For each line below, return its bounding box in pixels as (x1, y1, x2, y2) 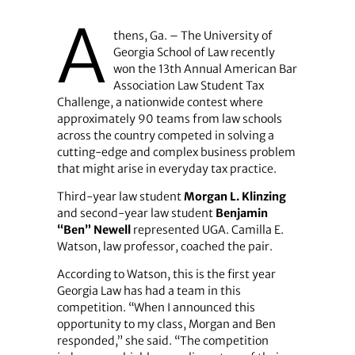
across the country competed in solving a (56, 128, 274, 143)
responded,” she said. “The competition (56, 334, 269, 349)
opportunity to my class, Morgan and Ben (56, 317, 276, 332)
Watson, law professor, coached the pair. (56, 239, 273, 254)
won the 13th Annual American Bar (113, 61, 297, 76)
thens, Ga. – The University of (113, 28, 273, 43)
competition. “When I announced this (56, 300, 255, 315)
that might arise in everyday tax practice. (56, 161, 277, 176)
